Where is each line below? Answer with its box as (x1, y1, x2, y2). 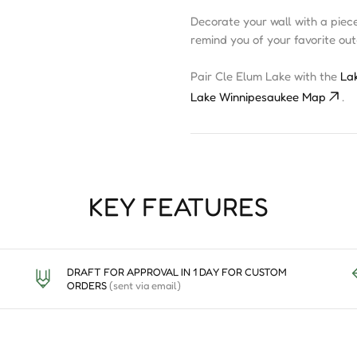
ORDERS (66, 278, 109, 292)
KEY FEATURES (88, 190, 269, 222)
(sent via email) (108, 278, 181, 292)
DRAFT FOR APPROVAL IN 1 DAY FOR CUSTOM (66, 265, 287, 278)
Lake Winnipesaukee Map (190, 89, 326, 105)
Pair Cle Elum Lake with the (190, 69, 340, 84)
